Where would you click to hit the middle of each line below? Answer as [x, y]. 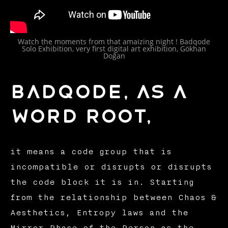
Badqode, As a [98, 92]
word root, [81, 116]
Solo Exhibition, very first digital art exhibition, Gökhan [114, 48]
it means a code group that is [91, 151]
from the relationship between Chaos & [113, 197]
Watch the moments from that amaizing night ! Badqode [114, 41]
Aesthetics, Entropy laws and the [99, 212]
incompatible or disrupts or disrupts [111, 167]
